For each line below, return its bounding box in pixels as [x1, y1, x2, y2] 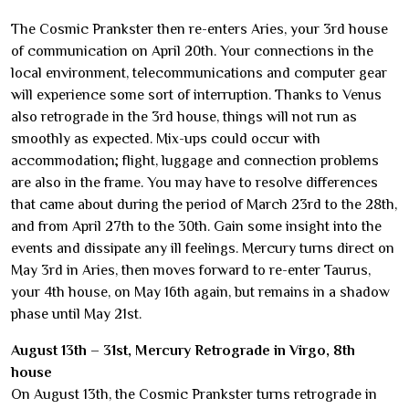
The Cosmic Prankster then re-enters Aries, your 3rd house [11, 21, 388, 37]
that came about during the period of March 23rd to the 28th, [11, 196, 397, 213]
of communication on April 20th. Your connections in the [11, 43, 373, 59]
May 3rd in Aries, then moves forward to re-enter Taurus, [11, 262, 371, 278]
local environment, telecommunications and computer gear [11, 65, 387, 81]
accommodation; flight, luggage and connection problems [11, 152, 379, 169]
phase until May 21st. [11, 306, 142, 322]
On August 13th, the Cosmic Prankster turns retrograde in [11, 386, 377, 403]
